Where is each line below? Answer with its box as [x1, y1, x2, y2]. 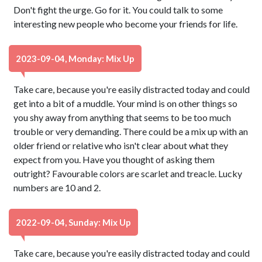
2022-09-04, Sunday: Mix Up [16, 217, 131, 227]
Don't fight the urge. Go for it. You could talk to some [13, 4, 223, 15]
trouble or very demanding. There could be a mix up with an [13, 126, 249, 137]
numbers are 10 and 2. [13, 182, 101, 193]
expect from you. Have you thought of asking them [13, 154, 215, 165]
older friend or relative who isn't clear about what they [13, 140, 229, 151]
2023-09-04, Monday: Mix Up [16, 53, 135, 64]
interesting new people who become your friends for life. [13, 18, 238, 29]
